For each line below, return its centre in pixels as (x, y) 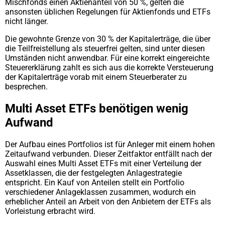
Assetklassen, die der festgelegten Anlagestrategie (93, 173)
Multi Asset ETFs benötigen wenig (97, 109)
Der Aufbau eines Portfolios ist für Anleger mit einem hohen (110, 144)
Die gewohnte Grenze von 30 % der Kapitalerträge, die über (108, 39)
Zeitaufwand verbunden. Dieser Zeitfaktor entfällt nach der (108, 154)
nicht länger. (27, 22)
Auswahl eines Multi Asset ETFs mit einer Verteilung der (103, 163)
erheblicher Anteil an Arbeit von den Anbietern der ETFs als (108, 202)
